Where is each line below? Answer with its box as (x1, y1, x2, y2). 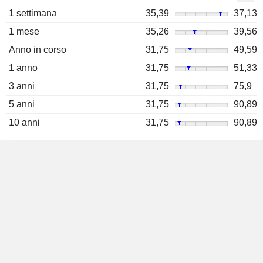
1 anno (9, 63, 38, 73)
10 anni (9, 117, 40, 128)
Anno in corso (9, 45, 66, 55)
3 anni (9, 81, 35, 92)
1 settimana (9, 8, 57, 19)
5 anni (9, 99, 35, 110)
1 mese (9, 26, 39, 37)
